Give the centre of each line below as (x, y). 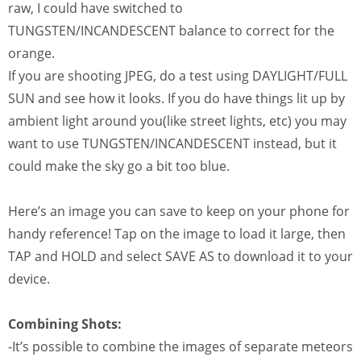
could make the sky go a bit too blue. (119, 166)
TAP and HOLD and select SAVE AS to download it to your (180, 257)
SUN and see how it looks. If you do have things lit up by (176, 99)
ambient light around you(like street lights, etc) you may (177, 121)
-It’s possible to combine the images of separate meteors (180, 347)
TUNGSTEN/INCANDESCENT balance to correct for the (171, 31)
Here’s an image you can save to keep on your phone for (179, 212)
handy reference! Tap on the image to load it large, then (177, 234)
